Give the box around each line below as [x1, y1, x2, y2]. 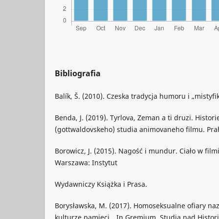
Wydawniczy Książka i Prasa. [55, 179, 147, 189]
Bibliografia [55, 68, 101, 79]
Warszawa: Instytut [55, 158, 117, 168]
